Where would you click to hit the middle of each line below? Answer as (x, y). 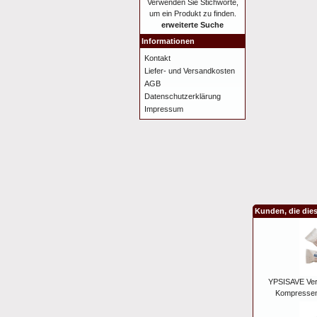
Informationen (168, 41)
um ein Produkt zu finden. (192, 13)
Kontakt (157, 58)
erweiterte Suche (192, 25)
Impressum (164, 109)
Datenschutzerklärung (183, 96)
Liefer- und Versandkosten (190, 71)
